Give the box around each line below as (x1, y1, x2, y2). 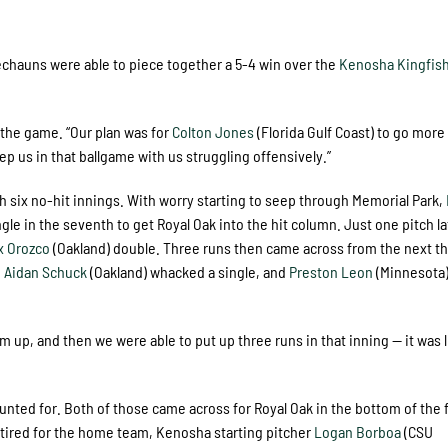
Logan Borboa (314, 421, 402, 441)
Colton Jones (172, 121, 255, 141)
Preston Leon (289, 261, 374, 281)
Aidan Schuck (4, 261, 88, 281)
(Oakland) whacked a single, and (87, 261, 290, 281)
